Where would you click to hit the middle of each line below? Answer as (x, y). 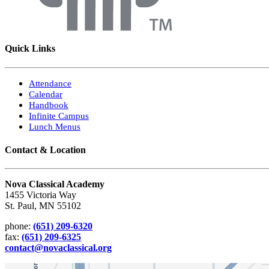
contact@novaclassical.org (58, 248)
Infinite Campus (59, 116)
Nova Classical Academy (55, 184)
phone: (19, 226)
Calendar (46, 94)
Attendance (50, 83)
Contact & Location (45, 150)
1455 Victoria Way (41, 195)
